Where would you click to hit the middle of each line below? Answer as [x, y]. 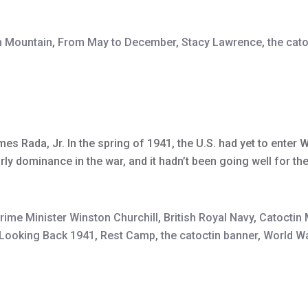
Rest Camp [128, 236]
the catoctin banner [209, 236]
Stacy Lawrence [222, 43]
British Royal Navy [209, 218]
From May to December [117, 43]
